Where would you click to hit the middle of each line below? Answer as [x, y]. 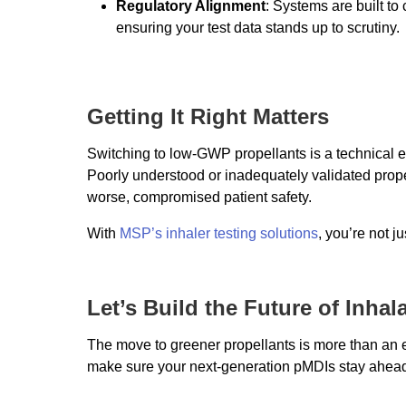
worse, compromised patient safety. [199, 197]
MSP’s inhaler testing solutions [219, 233]
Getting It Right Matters [208, 116]
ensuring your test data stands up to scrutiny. [258, 27]
